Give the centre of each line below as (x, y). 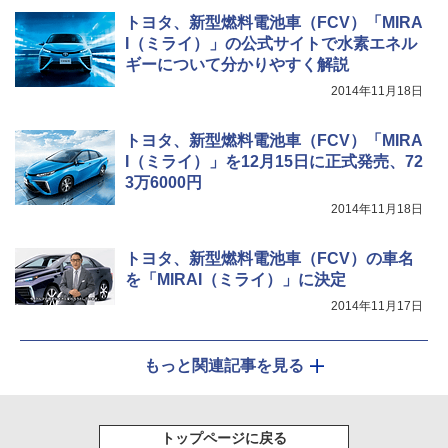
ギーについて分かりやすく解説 (237, 64)
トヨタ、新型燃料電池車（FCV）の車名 (269, 258)
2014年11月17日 (377, 305)
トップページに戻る (224, 437)
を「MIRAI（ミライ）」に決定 (235, 279)
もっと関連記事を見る (224, 365)
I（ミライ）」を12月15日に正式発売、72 (274, 161)
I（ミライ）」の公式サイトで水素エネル (271, 43)
